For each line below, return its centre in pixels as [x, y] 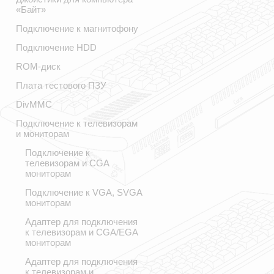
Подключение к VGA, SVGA [83, 192]
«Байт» [31, 9]
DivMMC [34, 104]
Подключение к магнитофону [77, 28]
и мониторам [43, 134]
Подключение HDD [56, 47]
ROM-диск [38, 66]
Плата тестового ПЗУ [61, 85]
